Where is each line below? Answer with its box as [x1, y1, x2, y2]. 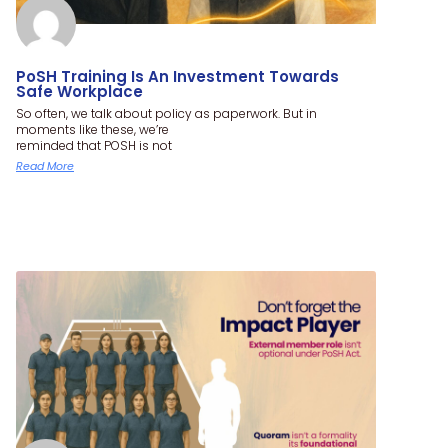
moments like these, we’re [16, 120, 169, 138]
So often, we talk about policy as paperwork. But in [16, 104, 317, 122]
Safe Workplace [16, 80, 143, 102]
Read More [16, 157, 74, 174]
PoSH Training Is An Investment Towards [16, 65, 339, 87]
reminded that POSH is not [16, 136, 172, 154]
